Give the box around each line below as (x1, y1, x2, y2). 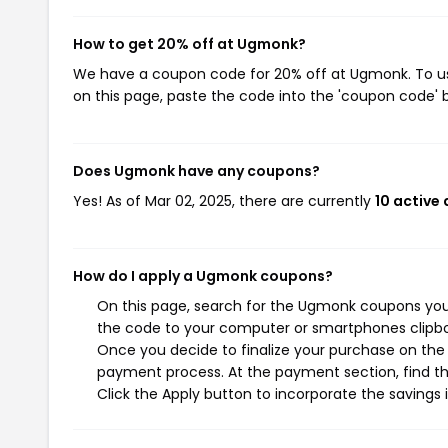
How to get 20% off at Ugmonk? (73, 34, 306, 54)
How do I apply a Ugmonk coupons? (73, 266, 333, 286)
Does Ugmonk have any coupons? (73, 161, 320, 181)
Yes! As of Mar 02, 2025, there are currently (73, 191, 375, 211)
